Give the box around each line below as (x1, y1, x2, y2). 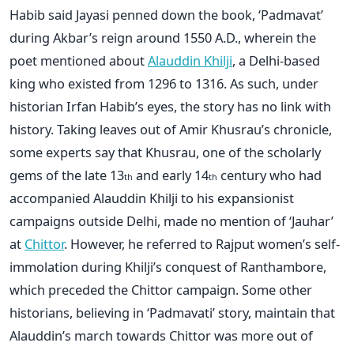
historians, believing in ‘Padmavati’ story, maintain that (9, 303, 335, 322)
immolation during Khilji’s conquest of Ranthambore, (9, 257, 326, 276)
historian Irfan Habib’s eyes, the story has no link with (9, 96, 331, 115)
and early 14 (133, 165, 209, 184)
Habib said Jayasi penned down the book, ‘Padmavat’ (9, 5, 323, 24)
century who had (217, 165, 322, 184)
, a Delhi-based (232, 51, 320, 70)
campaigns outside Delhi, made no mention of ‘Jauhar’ (9, 211, 333, 230)
